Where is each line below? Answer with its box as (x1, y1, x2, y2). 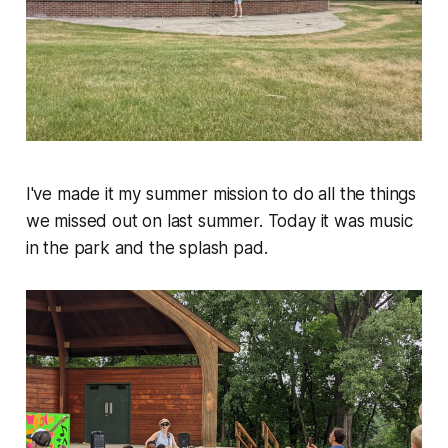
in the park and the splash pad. (25, 238, 268, 259)
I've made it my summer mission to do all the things (25, 184, 417, 205)
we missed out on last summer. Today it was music (25, 211, 413, 232)
